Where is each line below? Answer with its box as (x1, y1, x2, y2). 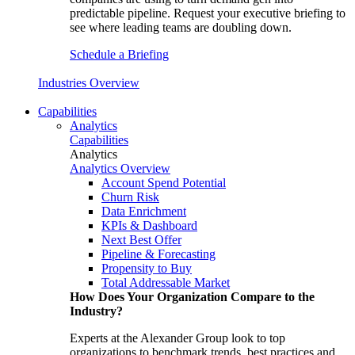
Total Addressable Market (101, 276, 230, 289)
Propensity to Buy (101, 261, 192, 275)
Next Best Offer (101, 233, 181, 246)
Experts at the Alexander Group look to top (70, 331, 285, 345)
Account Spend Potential (101, 176, 226, 189)
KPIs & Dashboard (101, 219, 197, 232)
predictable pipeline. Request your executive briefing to (70, 6, 345, 20)
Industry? (70, 304, 123, 318)
